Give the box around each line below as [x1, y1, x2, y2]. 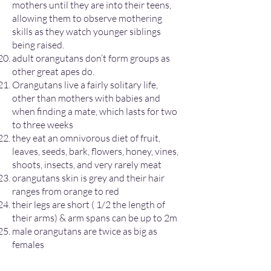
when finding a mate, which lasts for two [12, 105, 177, 117]
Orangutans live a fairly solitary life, [12, 79, 158, 91]
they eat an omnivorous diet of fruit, [12, 132, 160, 144]
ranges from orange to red [12, 185, 119, 197]
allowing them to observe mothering [12, 12, 162, 24]
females [12, 238, 44, 250]
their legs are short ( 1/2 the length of [12, 198, 165, 211]
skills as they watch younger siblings [12, 25, 161, 38]
